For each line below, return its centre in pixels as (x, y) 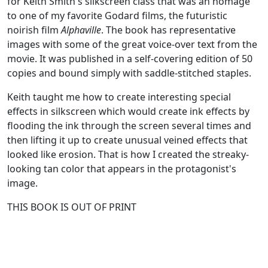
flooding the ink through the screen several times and (129, 126)
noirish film (34, 30)
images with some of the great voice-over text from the (132, 44)
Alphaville (81, 30)
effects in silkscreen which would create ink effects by (128, 111)
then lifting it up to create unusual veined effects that (127, 140)
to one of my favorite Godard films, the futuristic (117, 16)
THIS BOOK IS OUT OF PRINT (72, 207)
